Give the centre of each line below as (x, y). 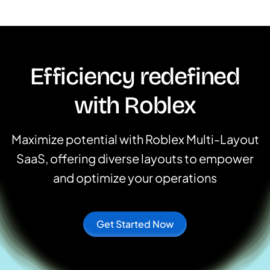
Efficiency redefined (135, 77)
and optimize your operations (135, 178)
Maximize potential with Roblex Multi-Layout (135, 139)
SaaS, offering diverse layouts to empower (135, 159)
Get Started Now (135, 224)
